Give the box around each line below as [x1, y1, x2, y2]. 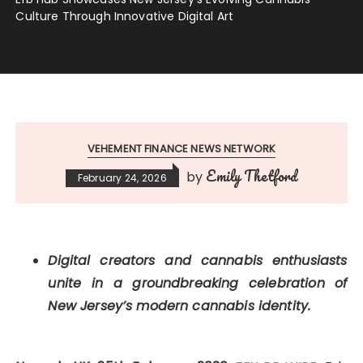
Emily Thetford [206, 164, 298, 188]
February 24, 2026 [77, 171, 167, 186]
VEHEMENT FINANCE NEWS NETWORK [87, 141, 276, 157]
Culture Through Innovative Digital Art [15, 8, 234, 25]
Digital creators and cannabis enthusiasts [48, 251, 348, 271]
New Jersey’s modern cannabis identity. [48, 297, 315, 316]
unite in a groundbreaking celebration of [48, 274, 348, 293]
